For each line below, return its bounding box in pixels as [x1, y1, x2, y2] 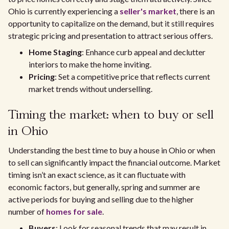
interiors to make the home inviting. [29, 59, 151, 69]
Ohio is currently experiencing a [8, 6, 120, 16]
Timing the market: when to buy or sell [8, 109, 214, 121]
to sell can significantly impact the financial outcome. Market [8, 157, 220, 167]
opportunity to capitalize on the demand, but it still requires [8, 18, 214, 28]
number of [8, 207, 46, 216]
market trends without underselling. [29, 84, 152, 94]
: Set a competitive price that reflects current [55, 72, 210, 81]
